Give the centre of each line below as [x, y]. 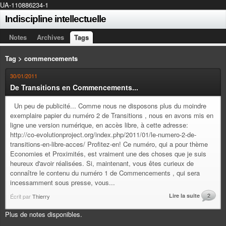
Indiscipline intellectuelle [55, 19]
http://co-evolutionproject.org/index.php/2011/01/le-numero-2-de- [103, 134]
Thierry [41, 196]
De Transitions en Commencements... [74, 87]
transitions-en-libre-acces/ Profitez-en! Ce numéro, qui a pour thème [109, 144]
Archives [50, 37]
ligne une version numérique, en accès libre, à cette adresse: [99, 125]
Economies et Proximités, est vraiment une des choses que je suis [108, 154]
